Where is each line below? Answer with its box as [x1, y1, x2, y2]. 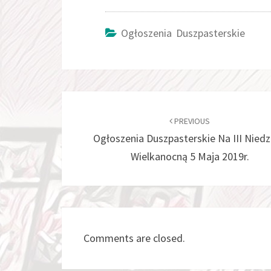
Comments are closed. [83, 231, 185, 245]
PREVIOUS [172, 116, 211, 126]
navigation [61, 113, 145, 134]
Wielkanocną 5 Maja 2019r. [130, 149, 249, 163]
